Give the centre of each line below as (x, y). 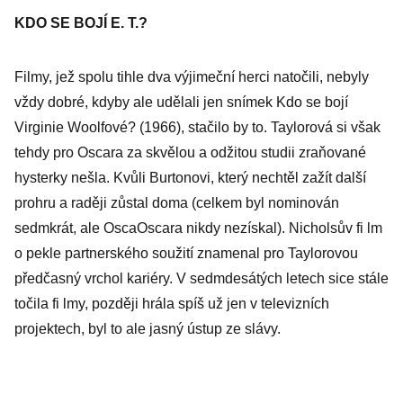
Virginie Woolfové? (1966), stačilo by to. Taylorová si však (197, 127)
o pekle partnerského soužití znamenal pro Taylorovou (186, 253)
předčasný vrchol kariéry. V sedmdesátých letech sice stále (201, 278)
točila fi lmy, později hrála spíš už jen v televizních (172, 304)
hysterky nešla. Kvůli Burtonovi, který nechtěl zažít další (190, 178)
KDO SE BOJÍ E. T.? (81, 23)
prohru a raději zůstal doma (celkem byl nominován (177, 203)
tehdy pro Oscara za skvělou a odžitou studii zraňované (190, 152)
